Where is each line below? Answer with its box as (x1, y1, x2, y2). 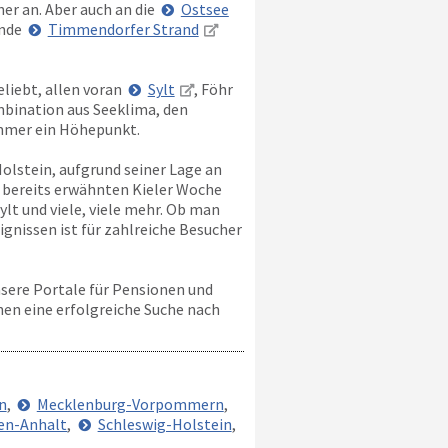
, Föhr (193, 79, 233, 99)
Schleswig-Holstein (97, 414, 232, 434)
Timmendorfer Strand (47, 19, 199, 39)
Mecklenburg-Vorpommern (36, 394, 224, 414)
